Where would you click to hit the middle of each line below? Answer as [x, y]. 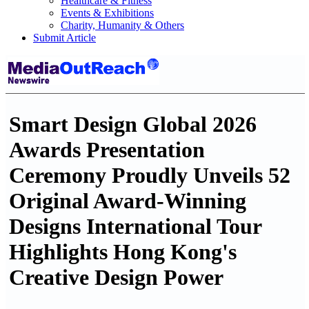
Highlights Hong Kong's [123, 252]
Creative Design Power [116, 278]
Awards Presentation [107, 150]
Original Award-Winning [128, 201]
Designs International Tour [135, 227]
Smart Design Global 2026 [133, 124]
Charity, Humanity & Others [122, 25]
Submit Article [64, 38]
